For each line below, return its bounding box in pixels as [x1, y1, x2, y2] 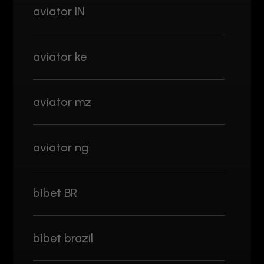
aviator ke [33, 49, 87, 64]
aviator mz [33, 94, 91, 109]
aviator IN [33, 4, 85, 18]
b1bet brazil [33, 230, 93, 245]
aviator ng [33, 140, 88, 154]
